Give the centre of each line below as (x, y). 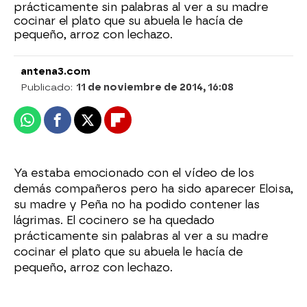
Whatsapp (54, 126)
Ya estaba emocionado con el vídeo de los (134, 173)
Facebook (83, 126)
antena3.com (56, 72)
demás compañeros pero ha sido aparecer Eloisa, (153, 189)
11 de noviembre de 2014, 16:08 (155, 87)
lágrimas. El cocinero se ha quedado (114, 220)
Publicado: (48, 87)
